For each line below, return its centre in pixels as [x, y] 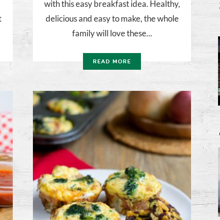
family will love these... [112, 33]
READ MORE [112, 62]
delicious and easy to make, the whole [112, 19]
